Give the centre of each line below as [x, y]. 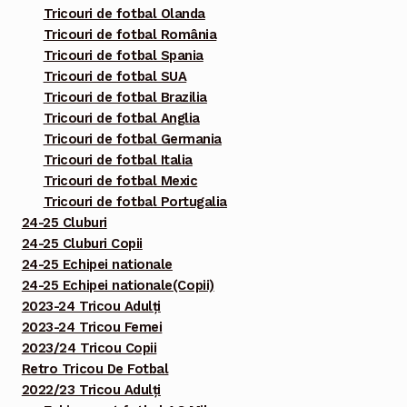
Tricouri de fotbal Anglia [121, 119]
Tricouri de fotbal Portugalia [135, 202]
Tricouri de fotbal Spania [123, 56]
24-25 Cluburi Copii [82, 244]
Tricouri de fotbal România [130, 35]
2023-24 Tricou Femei [92, 328]
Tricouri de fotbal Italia [118, 160]
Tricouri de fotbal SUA [115, 77]
